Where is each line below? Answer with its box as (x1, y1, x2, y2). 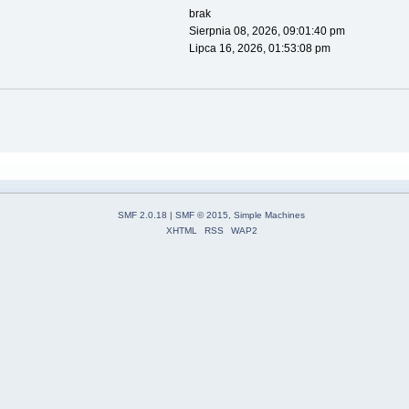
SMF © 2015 (175, 209, 228, 220)
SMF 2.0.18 (118, 209, 167, 220)
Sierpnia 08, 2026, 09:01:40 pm (188, 25, 345, 38)
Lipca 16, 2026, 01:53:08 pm (188, 42, 330, 56)
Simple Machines (234, 209, 305, 220)
